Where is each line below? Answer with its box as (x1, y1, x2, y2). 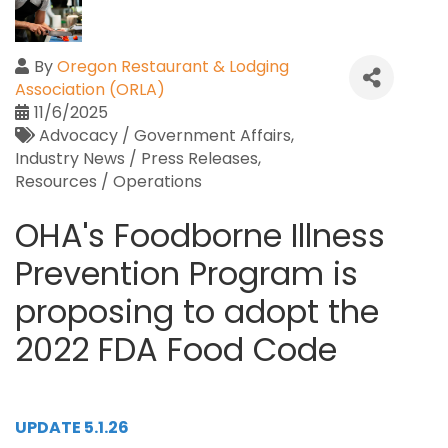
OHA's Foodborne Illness (15, 213, 385, 258)
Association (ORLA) (15, 78, 165, 101)
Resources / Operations (15, 170, 202, 193)
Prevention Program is (15, 251, 358, 296)
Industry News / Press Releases (15, 147, 258, 170)
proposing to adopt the (15, 289, 379, 334)
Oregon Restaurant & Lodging (57, 55, 289, 78)
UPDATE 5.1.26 (15, 416, 129, 439)
